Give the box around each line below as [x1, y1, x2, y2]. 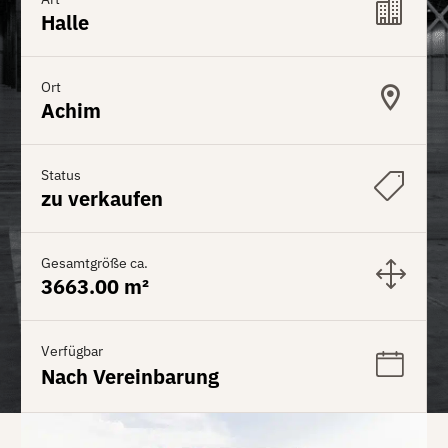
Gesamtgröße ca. [41, 253, 148, 272]
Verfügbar [41, 341, 103, 360]
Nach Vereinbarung [41, 362, 219, 390]
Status [41, 165, 81, 184]
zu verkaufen [41, 184, 163, 212]
